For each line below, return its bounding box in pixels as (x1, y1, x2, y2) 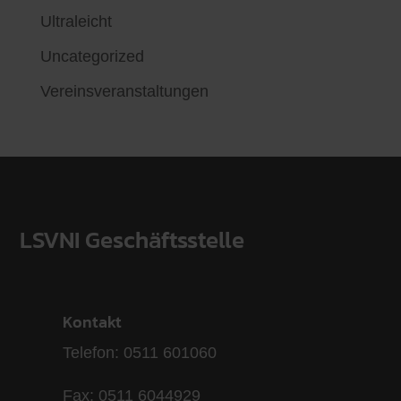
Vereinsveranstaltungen (39, 82, 209, 100)
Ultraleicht (39, 13, 112, 30)
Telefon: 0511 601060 (62, 344, 217, 362)
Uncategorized (39, 47, 144, 65)
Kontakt (62, 310, 122, 334)
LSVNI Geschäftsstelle (20, 222, 245, 257)
